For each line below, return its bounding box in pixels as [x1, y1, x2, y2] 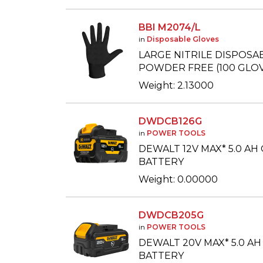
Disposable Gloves [147, 35, 219, 43]
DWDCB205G [139, 210, 204, 221]
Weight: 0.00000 [139, 174, 218, 185]
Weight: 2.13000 [139, 80, 214, 91]
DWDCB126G [139, 116, 202, 127]
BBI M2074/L [139, 22, 201, 33]
